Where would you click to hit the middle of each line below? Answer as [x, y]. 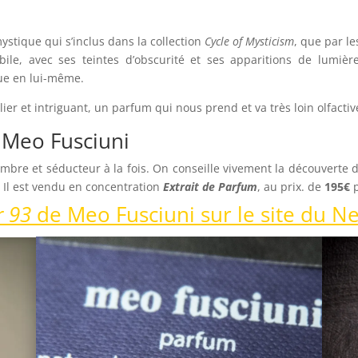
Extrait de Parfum [211, 186]
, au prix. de [291, 186]
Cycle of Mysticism [250, 41]
